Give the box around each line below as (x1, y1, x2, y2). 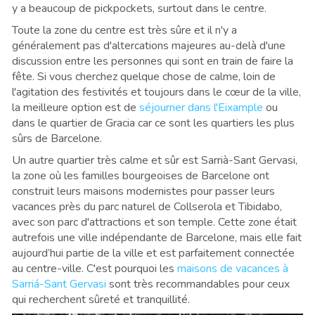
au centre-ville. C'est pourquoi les (12, 260, 177, 276)
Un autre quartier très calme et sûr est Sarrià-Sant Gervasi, (12, 152, 297, 168)
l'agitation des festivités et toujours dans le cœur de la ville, (12, 84, 301, 100)
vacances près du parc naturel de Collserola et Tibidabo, (12, 198, 282, 214)
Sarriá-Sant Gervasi (12, 276, 106, 292)
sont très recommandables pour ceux (106, 276, 290, 292)
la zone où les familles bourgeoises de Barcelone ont (12, 167, 269, 184)
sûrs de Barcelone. (12, 130, 102, 146)
